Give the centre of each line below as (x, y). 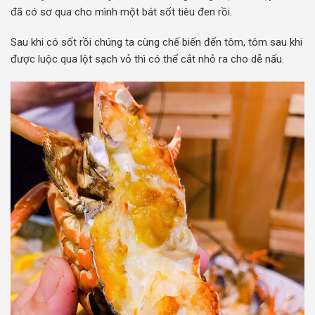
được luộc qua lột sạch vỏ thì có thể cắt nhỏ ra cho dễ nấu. (147, 59)
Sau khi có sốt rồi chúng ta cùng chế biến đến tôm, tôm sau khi (156, 43)
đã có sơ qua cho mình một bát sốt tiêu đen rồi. (121, 12)
